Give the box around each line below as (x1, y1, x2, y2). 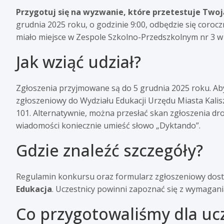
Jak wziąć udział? (16, 50, 141, 72)
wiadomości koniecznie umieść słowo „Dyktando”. (16, 119, 200, 131)
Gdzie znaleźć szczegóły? (16, 139, 203, 161)
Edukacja (16, 183, 52, 194)
